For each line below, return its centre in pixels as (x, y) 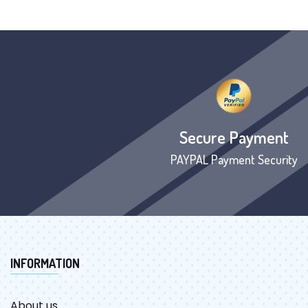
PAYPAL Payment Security (234, 159)
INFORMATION (45, 263)
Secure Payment (234, 137)
